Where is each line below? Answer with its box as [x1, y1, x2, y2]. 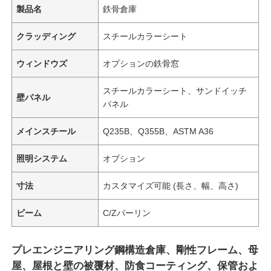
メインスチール [16, 126, 76, 136]
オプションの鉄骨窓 [103, 58, 180, 68]
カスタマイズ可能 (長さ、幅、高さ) [103, 180, 239, 191]
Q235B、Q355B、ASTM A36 [103, 126, 214, 136]
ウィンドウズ [16, 58, 68, 68]
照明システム [16, 153, 68, 163]
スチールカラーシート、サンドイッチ [103, 85, 247, 96]
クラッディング [16, 31, 76, 41]
